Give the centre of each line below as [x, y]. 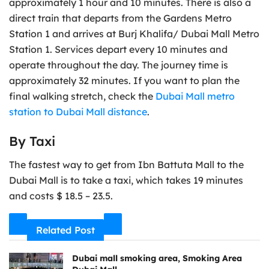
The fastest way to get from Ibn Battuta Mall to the [126, 164]
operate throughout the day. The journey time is [119, 65]
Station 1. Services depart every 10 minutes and [118, 49]
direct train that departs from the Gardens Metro [120, 18]
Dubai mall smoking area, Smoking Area [157, 258]
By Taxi [32, 141]
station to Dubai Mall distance [78, 111]
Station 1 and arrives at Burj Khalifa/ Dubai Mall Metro [134, 33]
